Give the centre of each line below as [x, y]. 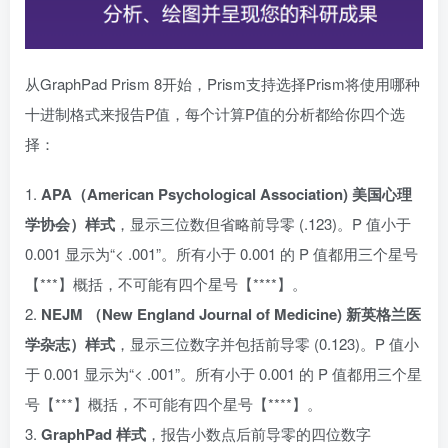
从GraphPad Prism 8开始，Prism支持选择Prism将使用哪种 [222, 83]
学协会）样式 [70, 223]
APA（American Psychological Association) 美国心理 [226, 193]
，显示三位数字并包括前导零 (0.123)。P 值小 [267, 343]
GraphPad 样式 [93, 433]
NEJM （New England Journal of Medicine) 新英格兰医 [231, 313]
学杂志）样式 [70, 343]
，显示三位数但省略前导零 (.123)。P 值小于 [263, 223]
